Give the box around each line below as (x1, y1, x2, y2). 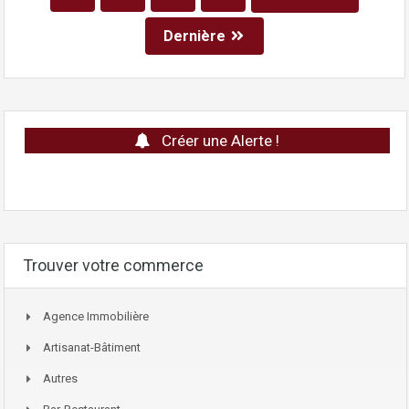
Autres (43, 372, 78, 386)
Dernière (163, 26, 225, 45)
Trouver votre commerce (23, 256, 204, 276)
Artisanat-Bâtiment (43, 341, 141, 355)
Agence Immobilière (43, 309, 149, 324)
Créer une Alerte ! (158, 131, 280, 151)
